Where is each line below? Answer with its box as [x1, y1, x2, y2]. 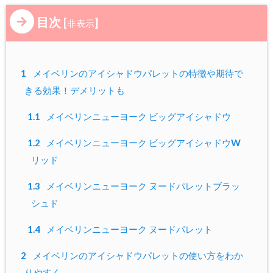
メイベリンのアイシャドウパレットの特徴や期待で [30, 67, 243, 79]
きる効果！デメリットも [24, 84, 125, 96]
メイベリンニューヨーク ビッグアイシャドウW [44, 136, 241, 148]
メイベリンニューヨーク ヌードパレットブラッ [44, 180, 241, 192]
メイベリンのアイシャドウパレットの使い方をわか [30, 250, 243, 261]
